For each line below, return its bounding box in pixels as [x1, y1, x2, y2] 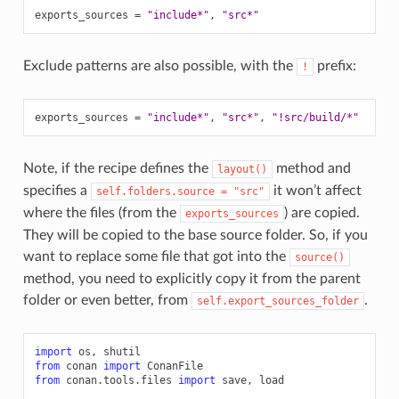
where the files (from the [22, 205, 180, 220]
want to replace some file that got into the [22, 248, 289, 264]
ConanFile [146, 359, 203, 372]
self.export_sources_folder [196, 294, 359, 307]
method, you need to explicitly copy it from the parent [22, 271, 361, 286]
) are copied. [283, 205, 360, 220]
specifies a [22, 183, 91, 198]
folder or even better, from [22, 292, 191, 307]
